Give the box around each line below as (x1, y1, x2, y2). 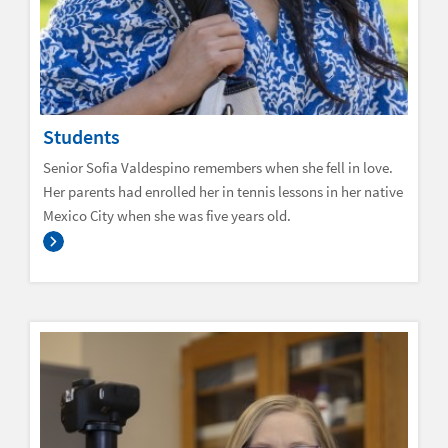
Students (43, 123, 120, 149)
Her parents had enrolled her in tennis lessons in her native (43, 181, 403, 201)
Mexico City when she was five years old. (43, 205, 294, 225)
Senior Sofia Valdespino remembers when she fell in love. (43, 157, 393, 177)
